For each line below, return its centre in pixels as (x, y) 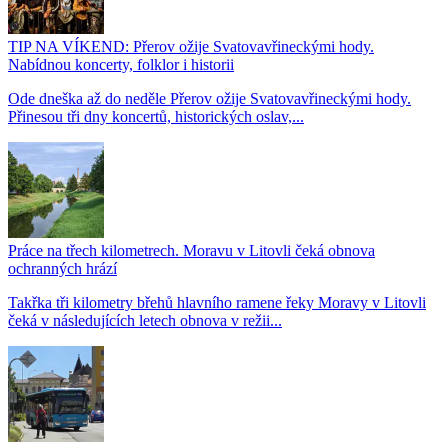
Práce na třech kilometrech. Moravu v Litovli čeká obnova (191, 250)
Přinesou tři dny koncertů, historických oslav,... (156, 116)
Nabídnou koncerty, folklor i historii (121, 64)
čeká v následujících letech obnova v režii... (145, 320)
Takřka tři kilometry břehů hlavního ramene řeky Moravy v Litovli (217, 302)
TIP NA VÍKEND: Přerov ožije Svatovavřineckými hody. (191, 46)
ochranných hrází (62, 268)
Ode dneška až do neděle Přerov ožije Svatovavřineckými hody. (209, 98)
